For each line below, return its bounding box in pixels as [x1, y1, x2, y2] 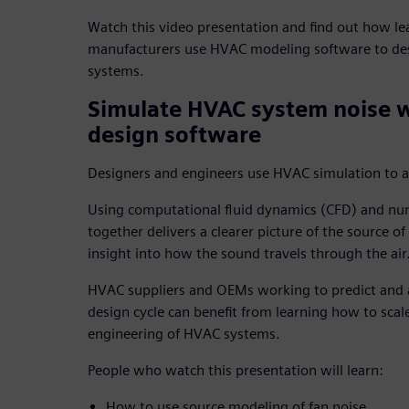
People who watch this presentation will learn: [88, 362, 383, 380]
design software [88, 121, 261, 149]
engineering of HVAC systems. [88, 325, 280, 343]
